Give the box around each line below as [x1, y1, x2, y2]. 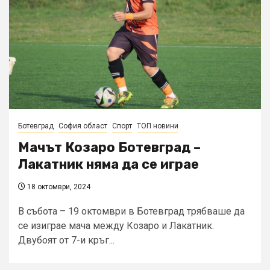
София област [58, 122, 107, 131]
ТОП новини [137, 122, 178, 131]
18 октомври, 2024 [25, 183, 90, 192]
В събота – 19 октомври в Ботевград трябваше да [18, 206, 245, 218]
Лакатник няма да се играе [18, 156, 199, 173]
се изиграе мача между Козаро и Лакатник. [18, 220, 214, 232]
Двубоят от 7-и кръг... [18, 234, 115, 246]
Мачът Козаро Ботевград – [18, 139, 201, 156]
